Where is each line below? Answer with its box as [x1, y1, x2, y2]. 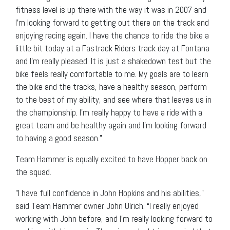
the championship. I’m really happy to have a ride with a [15, 106, 202, 118]
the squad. [15, 166, 51, 178]
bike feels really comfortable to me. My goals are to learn [15, 68, 208, 80]
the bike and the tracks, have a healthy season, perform [15, 81, 207, 92]
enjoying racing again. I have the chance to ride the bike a [15, 29, 209, 41]
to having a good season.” [15, 132, 102, 144]
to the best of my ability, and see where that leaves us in [15, 93, 212, 105]
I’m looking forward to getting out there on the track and [15, 16, 209, 28]
